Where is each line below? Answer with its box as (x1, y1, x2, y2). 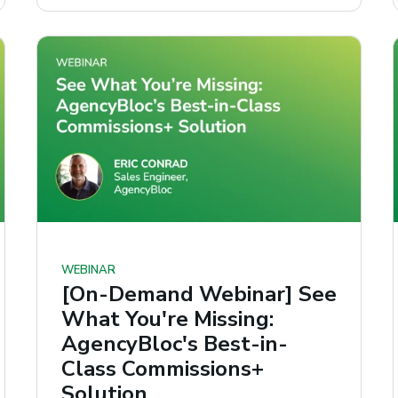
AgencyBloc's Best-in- (60, 330, 288, 359)
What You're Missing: (60, 305, 274, 334)
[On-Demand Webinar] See (60, 280, 337, 309)
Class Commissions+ (60, 354, 264, 384)
